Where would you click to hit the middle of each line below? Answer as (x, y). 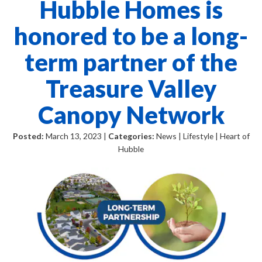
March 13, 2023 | (76, 136)
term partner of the (131, 63)
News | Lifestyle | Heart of (202, 136)
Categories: (131, 136)
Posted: (28, 136)
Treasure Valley (131, 89)
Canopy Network (131, 115)
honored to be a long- (131, 36)
